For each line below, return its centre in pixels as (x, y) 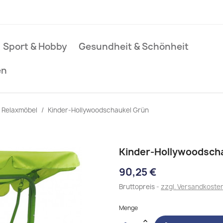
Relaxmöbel (19, 110)
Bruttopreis (138, 187)
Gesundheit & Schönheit (134, 47)
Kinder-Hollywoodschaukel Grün (98, 110)
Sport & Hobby (35, 47)
